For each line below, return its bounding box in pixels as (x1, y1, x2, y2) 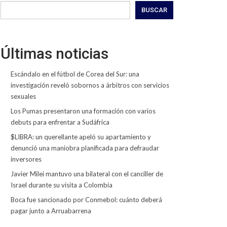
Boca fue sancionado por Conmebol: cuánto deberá (10, 195, 162, 204)
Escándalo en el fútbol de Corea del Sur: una (10, 69, 139, 78)
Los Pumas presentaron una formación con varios (10, 106, 156, 115)
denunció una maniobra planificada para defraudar (10, 143, 159, 152)
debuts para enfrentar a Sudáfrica (10, 118, 109, 126)
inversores (10, 155, 42, 163)
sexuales (10, 92, 36, 100)
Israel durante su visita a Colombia (10, 180, 112, 189)
